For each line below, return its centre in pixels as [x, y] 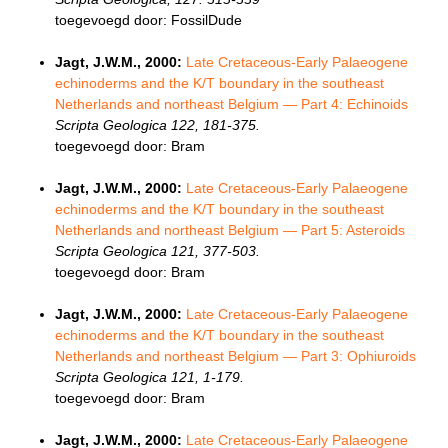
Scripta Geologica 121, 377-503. [157, 251]
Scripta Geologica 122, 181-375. [157, 125]
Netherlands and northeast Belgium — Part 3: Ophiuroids [235, 356]
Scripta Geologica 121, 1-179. [149, 377]
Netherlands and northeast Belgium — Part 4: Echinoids [231, 104]
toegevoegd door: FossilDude [148, 20]
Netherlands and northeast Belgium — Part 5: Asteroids [230, 230]
